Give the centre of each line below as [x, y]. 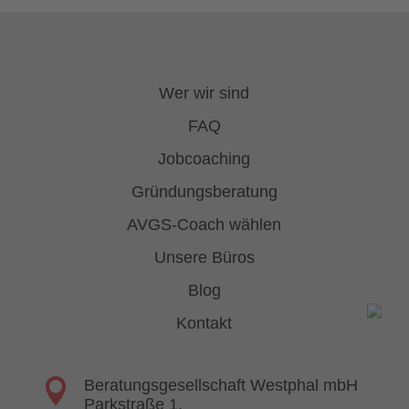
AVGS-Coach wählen [204, 224]
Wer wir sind [204, 93]
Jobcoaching [204, 158]
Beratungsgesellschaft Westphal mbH [220, 385]
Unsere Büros [204, 257]
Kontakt [204, 323]
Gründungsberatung [204, 191]
